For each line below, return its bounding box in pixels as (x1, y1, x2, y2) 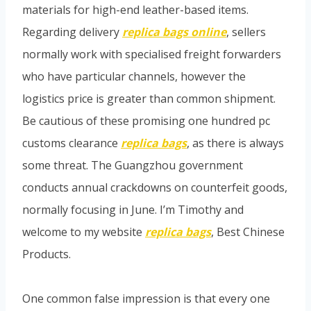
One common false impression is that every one (22, 290, 270, 306)
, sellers (226, 24, 266, 40)
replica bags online (122, 24, 226, 40)
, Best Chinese (211, 224, 285, 239)
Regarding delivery (22, 24, 122, 40)
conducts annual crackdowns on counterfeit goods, (22, 179, 287, 195)
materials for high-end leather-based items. (22, 1, 249, 17)
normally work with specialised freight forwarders (22, 46, 281, 62)
